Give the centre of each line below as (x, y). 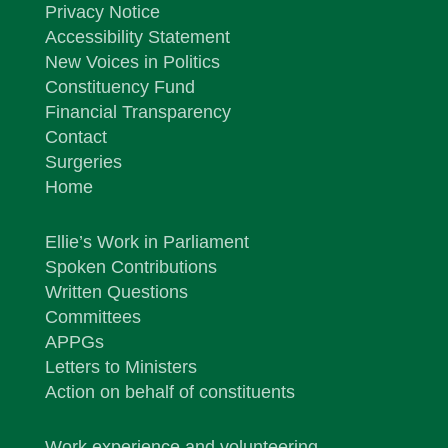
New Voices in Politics (132, 62)
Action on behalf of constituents (169, 392)
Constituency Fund (119, 87)
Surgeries (83, 162)
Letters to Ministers (120, 367)
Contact (75, 137)
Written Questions (116, 292)
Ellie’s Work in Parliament (146, 242)
